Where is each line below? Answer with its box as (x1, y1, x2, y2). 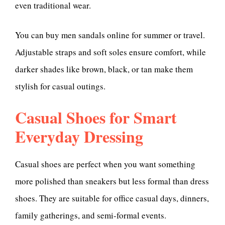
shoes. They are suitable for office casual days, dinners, (15, 192, 209, 204)
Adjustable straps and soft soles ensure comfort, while (15, 46, 206, 58)
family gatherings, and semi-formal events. (15, 209, 166, 221)
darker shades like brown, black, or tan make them (15, 63, 193, 75)
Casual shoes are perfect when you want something (15, 158, 195, 170)
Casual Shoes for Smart (15, 105, 177, 129)
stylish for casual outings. (15, 80, 105, 92)
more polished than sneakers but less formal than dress (15, 175, 209, 187)
